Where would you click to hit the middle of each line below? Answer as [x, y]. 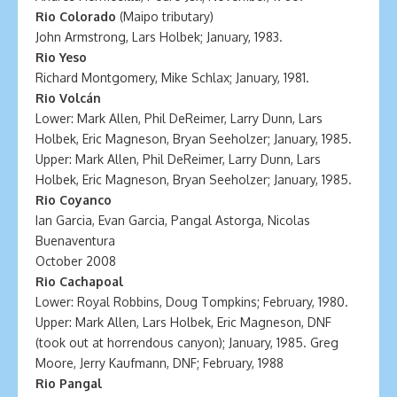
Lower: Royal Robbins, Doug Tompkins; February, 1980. [192, 302]
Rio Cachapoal [79, 281]
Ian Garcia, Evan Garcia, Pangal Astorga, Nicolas [173, 220]
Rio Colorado [76, 16]
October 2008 [76, 261]
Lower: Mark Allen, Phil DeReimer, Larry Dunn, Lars [179, 118]
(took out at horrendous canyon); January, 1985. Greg [187, 343]
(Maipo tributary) [165, 16]
